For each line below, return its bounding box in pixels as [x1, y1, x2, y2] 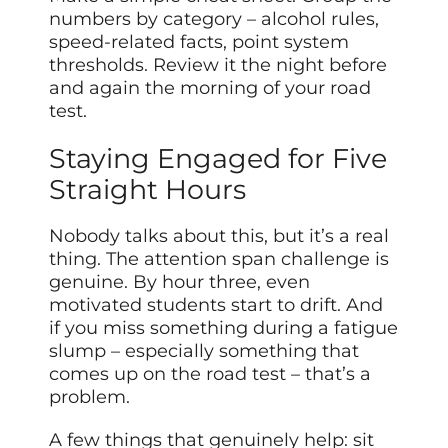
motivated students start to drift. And [49, 293, 384, 316]
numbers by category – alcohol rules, [49, 7, 380, 30]
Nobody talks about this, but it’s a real [49, 224, 390, 247]
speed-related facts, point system [49, 30, 350, 53]
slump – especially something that [49, 339, 360, 362]
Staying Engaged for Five [49, 141, 388, 175]
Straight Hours [49, 172, 247, 206]
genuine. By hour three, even [49, 270, 311, 293]
